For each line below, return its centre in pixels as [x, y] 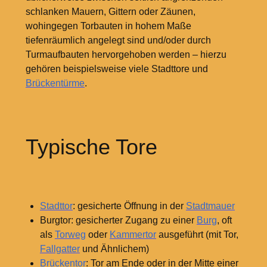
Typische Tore [91, 147]
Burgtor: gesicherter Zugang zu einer [118, 221]
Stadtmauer [210, 206]
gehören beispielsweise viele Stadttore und [117, 69]
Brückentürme [55, 83]
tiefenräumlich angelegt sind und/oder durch [118, 40]
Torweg [70, 235]
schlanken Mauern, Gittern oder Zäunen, [110, 11]
